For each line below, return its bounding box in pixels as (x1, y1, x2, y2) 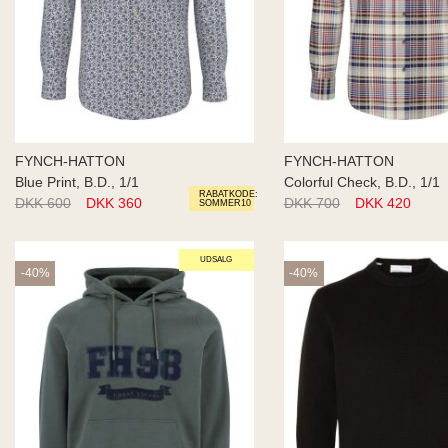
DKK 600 (15, 195, 71, 212)
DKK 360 (86, 195, 142, 212)
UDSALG (200, 255, 233, 265)
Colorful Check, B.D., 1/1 (283, 174, 440, 191)
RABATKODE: (198, 188, 258, 199)
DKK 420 (354, 195, 411, 212)
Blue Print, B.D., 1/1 (15, 174, 139, 191)
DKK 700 (283, 195, 340, 212)
